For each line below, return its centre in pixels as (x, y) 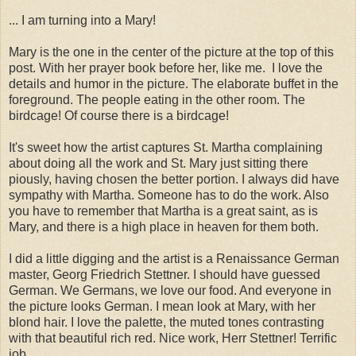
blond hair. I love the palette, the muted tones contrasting (166, 322)
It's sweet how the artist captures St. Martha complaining (166, 147)
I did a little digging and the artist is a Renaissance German (174, 258)
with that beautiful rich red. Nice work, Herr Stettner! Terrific (173, 338)
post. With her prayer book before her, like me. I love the (166, 68)
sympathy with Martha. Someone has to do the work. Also (169, 195)
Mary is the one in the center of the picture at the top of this (171, 52)
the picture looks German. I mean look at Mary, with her (162, 306)
